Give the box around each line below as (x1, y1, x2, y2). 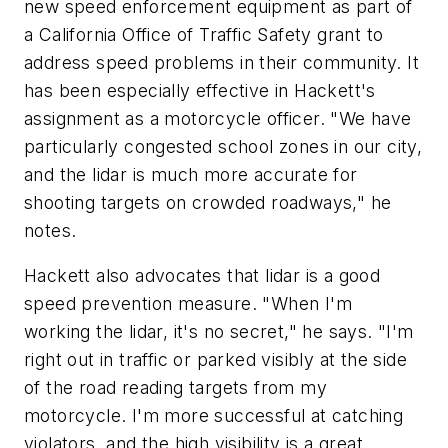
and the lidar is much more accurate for (24, 163, 358, 185)
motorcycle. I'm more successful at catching (24, 405, 404, 427)
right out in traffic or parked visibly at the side (24, 349, 407, 371)
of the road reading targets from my (24, 377, 327, 399)
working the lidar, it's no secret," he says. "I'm (24, 321, 414, 343)
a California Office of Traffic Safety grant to (24, 23, 384, 45)
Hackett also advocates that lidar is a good (24, 265, 381, 287)
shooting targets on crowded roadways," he (24, 191, 392, 213)
